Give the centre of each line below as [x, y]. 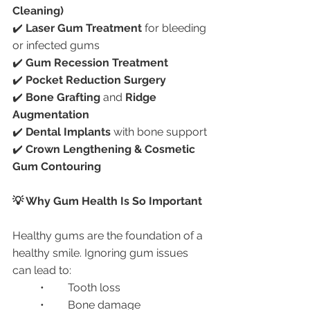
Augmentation [51, 115]
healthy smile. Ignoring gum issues [102, 253]
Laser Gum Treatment [84, 28]
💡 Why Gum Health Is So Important [107, 201]
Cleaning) [38, 11]
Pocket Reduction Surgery [96, 80]
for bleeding [175, 28]
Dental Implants [68, 132]
